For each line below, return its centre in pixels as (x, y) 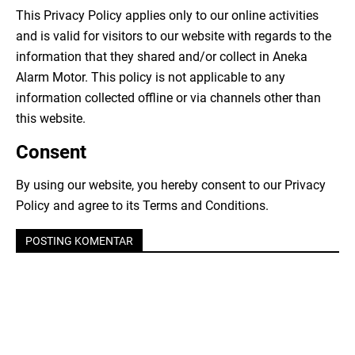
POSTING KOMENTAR (79, 241)
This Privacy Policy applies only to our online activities (167, 16)
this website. (51, 119)
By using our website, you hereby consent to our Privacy (171, 185)
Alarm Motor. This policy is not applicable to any (151, 78)
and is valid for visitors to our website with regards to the (174, 36)
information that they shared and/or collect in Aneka (162, 57)
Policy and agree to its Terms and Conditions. (142, 206)
